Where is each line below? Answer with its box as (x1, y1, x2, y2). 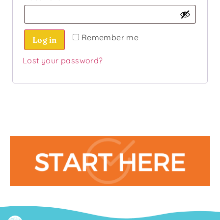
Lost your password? (23, 55, 103, 65)
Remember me (81, 32, 139, 42)
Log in (32, 34, 57, 45)
